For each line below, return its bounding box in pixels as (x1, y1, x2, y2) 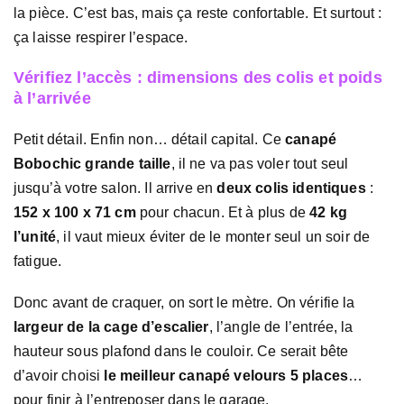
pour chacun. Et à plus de (135, 204, 310, 220)
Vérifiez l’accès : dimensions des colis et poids (14, 68, 382, 87)
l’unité (14, 228, 57, 244)
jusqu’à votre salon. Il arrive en (14, 179, 217, 196)
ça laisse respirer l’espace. (14, 30, 188, 46)
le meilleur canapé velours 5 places (104, 367, 349, 383)
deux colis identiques (216, 179, 366, 196)
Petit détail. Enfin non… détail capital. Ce (14, 131, 286, 147)
